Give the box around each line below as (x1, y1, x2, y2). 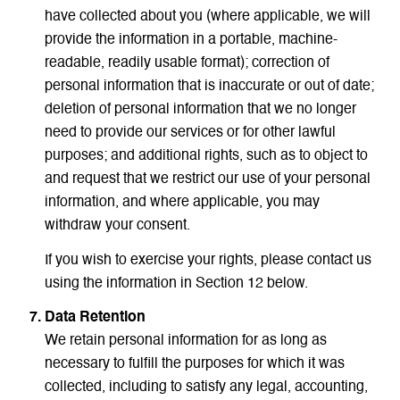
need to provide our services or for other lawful (44, 126, 336, 141)
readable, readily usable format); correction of (44, 56, 329, 71)
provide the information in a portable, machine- (44, 33, 337, 48)
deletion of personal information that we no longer (44, 103, 356, 118)
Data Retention (44, 311, 146, 326)
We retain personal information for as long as (44, 334, 327, 349)
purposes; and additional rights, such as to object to (44, 149, 368, 164)
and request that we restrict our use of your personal (44, 172, 371, 187)
